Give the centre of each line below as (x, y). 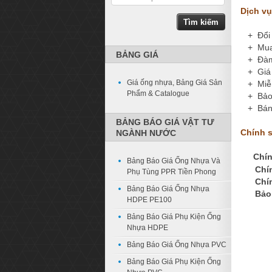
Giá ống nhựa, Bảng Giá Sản (175, 83)
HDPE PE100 (149, 200)
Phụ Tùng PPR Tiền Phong (172, 172)
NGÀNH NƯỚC (146, 133)
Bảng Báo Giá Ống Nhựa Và (174, 161)
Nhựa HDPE (148, 228)
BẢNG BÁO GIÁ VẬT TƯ (165, 122)
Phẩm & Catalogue (158, 93)
